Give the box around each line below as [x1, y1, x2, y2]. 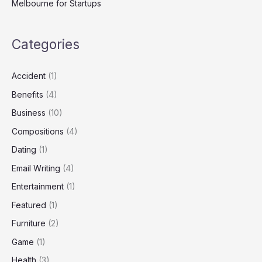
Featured [12, 199, 46, 210]
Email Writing [12, 163, 60, 173]
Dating [12, 144, 36, 155]
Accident [12, 71, 46, 81]
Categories [12, 36, 80, 53]
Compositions [12, 126, 64, 136]
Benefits [12, 89, 43, 99]
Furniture [12, 218, 46, 229]
